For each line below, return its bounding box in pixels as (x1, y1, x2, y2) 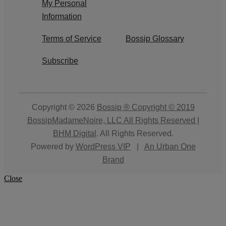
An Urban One (144, 142, 196, 151)
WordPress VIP (75, 142, 131, 151)
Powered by (30, 142, 76, 151)
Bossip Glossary (126, 34, 184, 43)
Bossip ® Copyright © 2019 (96, 102, 195, 111)
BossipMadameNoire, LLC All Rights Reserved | (27, 116, 199, 125)
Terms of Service (42, 34, 101, 43)
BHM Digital (52, 129, 96, 138)
